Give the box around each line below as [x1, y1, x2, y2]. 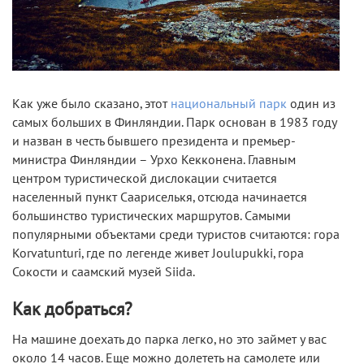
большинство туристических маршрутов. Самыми [12, 208, 291, 223]
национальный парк [171, 96, 287, 111]
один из [287, 96, 336, 111]
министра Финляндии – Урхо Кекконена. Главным [12, 152, 296, 167]
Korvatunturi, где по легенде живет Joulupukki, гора [12, 245, 304, 261]
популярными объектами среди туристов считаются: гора [12, 227, 340, 242]
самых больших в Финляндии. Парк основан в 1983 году [12, 115, 336, 130]
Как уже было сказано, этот [12, 96, 171, 111]
